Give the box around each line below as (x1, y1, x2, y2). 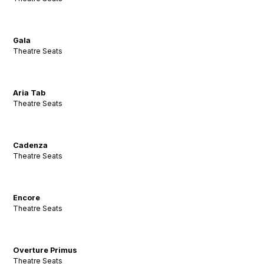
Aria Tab (13, 88, 46, 98)
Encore (13, 193, 41, 203)
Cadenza (13, 141, 48, 150)
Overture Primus (13, 246, 78, 255)
